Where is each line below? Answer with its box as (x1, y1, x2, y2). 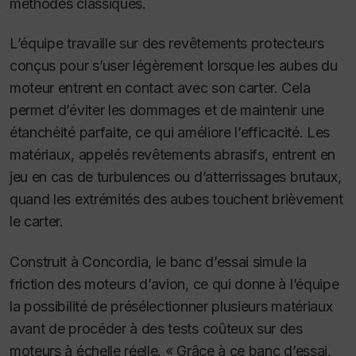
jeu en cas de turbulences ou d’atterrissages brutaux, (10, 168, 342, 186)
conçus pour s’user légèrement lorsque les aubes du (10, 57, 338, 75)
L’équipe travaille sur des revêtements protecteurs (10, 35, 324, 52)
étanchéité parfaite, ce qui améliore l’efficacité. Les (10, 124, 330, 141)
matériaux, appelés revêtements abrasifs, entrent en (10, 146, 335, 164)
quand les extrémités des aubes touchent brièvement (10, 191, 343, 208)
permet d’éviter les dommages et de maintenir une (10, 102, 324, 119)
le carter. (10, 213, 64, 230)
